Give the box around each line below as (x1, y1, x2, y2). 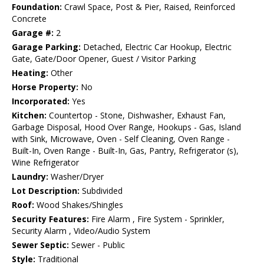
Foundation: (12, 1, 62, 13)
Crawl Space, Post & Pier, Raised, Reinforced (62, 1, 235, 13)
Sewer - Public (69, 239, 125, 251)
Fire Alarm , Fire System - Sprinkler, (89, 213, 225, 225)
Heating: (12, 67, 48, 79)
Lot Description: (12, 185, 80, 197)
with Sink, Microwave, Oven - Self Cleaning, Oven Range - (12, 133, 230, 145)
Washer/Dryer (48, 171, 104, 183)
